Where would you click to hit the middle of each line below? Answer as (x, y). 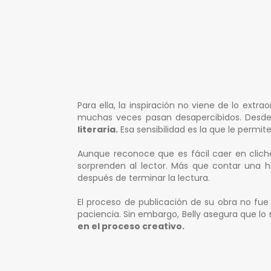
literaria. (98, 130)
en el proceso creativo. (131, 227)
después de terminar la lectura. (144, 178)
